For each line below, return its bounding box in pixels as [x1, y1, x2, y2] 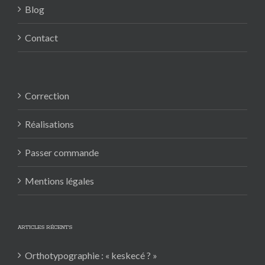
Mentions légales [25, 174, 94, 186]
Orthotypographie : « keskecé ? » [25, 249, 157, 261]
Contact [25, 31, 58, 43]
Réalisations [25, 118, 74, 130]
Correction [25, 89, 69, 101]
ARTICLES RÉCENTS [18, 224, 72, 231]
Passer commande [25, 146, 99, 158]
